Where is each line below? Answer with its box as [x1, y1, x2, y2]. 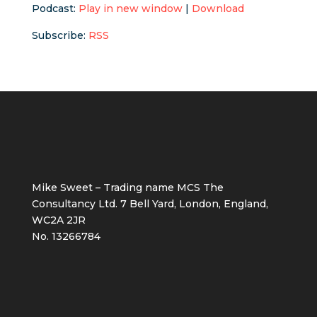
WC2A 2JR [31, 213, 86, 226]
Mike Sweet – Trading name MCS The [31, 180, 224, 194]
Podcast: [31, 1, 79, 15]
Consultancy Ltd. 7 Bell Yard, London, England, [31, 197, 268, 210]
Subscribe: [31, 28, 88, 42]
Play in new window [78, 1, 183, 15]
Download [191, 1, 244, 15]
